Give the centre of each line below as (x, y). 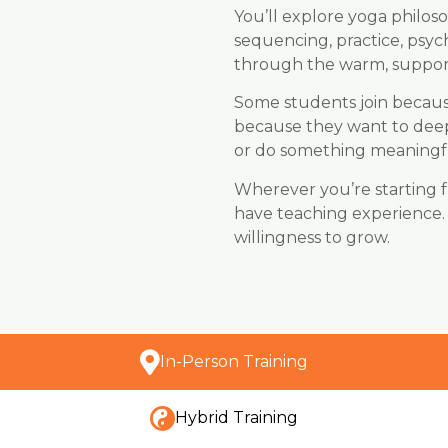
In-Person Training (234, 361)
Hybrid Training (236, 417)
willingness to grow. (312, 237)
